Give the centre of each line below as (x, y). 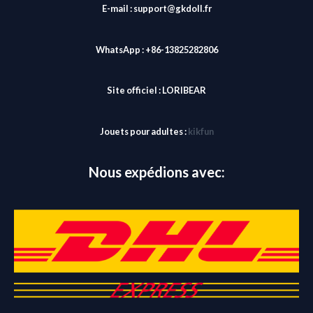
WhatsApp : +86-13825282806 (156, 49)
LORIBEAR (184, 90)
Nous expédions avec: (156, 172)
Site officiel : (134, 90)
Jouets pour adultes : (143, 132)
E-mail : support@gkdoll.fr (156, 8)
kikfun (201, 132)
